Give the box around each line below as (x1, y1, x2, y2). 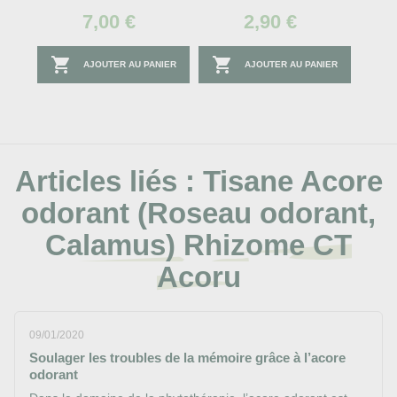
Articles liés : (14, 165, 195, 198)
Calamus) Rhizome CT (45, 229, 352, 262)
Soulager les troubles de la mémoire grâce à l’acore (29, 350, 346, 366)
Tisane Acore (202, 165, 383, 198)
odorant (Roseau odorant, (21, 197, 376, 230)
